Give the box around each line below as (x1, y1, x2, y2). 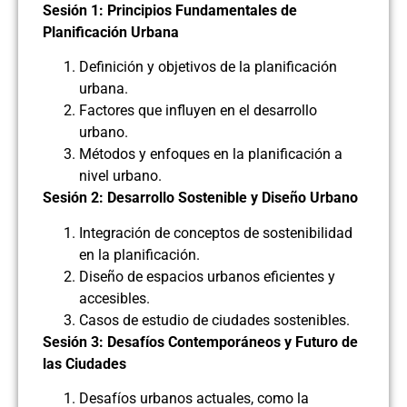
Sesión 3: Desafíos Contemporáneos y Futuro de (43, 333, 358, 351)
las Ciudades (43, 354, 126, 372)
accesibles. (79, 289, 150, 307)
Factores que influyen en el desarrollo (79, 102, 317, 120)
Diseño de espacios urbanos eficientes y (79, 267, 335, 285)
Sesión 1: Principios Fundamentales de (43, 2, 297, 20)
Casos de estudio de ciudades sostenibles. (79, 311, 350, 329)
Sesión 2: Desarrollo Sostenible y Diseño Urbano (43, 189, 358, 207)
